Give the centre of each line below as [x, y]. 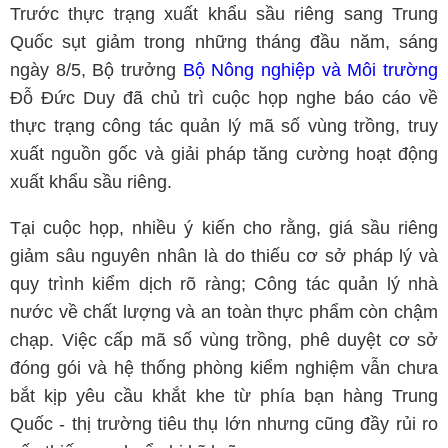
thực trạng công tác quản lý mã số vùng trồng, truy [224, 126]
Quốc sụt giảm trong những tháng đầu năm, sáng [224, 42]
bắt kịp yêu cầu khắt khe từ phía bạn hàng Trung [224, 396]
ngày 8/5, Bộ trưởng [96, 70]
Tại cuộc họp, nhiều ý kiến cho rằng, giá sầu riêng [224, 228]
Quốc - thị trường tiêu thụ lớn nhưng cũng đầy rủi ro [224, 424]
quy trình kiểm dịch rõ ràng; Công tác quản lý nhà [224, 284]
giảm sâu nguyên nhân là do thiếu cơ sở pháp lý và [224, 256]
